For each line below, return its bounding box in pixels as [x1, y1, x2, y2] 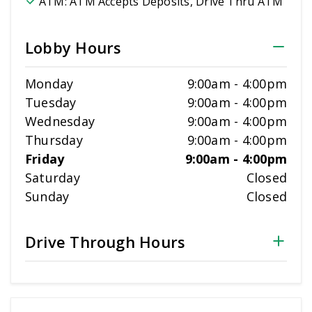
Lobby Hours [25, 37, 122, 58]
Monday [25, 75, 74, 92]
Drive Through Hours [25, 231, 186, 252]
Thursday [25, 132, 83, 148]
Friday [25, 150, 65, 167]
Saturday [25, 169, 80, 186]
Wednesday [25, 113, 95, 130]
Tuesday [25, 94, 77, 111]
